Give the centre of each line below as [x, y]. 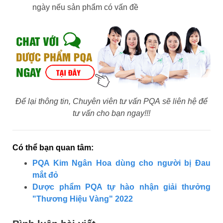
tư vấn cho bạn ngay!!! [111, 113]
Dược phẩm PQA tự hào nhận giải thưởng [121, 187]
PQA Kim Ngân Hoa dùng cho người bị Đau [121, 163]
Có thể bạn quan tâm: [53, 147]
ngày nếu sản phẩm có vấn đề [85, 7]
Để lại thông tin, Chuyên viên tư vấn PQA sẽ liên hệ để [111, 101]
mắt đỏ [45, 175]
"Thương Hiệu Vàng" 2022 [83, 199]
